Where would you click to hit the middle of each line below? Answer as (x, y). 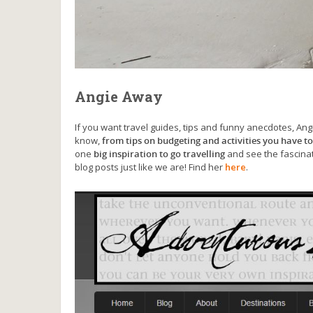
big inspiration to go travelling (159, 154)
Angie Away (119, 97)
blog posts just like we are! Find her (150, 167)
